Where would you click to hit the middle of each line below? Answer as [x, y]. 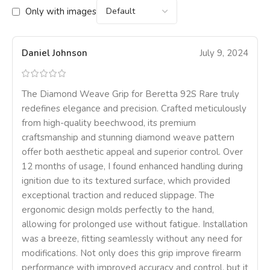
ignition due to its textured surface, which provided [126, 181]
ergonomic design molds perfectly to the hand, [118, 210]
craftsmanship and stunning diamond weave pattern [128, 138]
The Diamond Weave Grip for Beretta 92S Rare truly [130, 94]
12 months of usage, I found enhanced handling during [132, 167]
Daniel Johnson [55, 53]
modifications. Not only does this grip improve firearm [131, 253]
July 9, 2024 [224, 53]
